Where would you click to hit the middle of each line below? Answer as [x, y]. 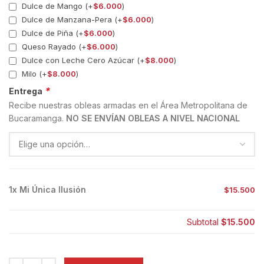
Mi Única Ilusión [53, 190]
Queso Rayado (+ [53, 46]
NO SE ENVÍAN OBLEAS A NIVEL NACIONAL [153, 118]
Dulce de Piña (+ [52, 33]
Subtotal [204, 222]
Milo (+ [33, 73]
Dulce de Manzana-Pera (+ [71, 19]
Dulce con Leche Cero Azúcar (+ [82, 60]
